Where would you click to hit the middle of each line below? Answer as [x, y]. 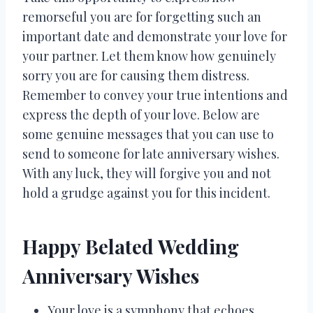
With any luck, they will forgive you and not [147, 173]
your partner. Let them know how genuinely [149, 56]
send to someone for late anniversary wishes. [151, 153]
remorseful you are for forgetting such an [142, 16]
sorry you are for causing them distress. [136, 75]
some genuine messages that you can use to [148, 134]
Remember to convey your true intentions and [155, 95]
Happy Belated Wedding [131, 246]
